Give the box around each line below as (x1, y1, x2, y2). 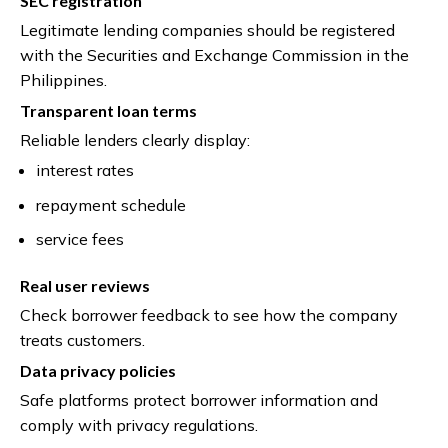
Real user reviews (20, 276, 150, 296)
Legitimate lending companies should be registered (20, 20, 395, 41)
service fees (35, 229, 124, 250)
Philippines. (20, 70, 107, 91)
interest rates (35, 160, 134, 181)
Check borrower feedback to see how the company (20, 305, 398, 326)
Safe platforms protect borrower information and (20, 390, 378, 411)
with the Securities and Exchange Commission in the (20, 45, 409, 66)
